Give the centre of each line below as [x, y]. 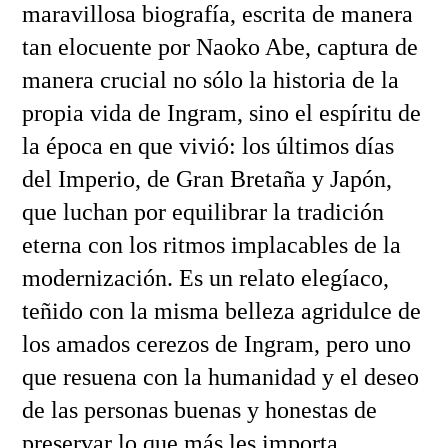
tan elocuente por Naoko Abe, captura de [219, 46]
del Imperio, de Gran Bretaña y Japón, [206, 178]
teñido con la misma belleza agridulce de [221, 310]
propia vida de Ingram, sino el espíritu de [221, 112]
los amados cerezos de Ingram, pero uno [216, 343]
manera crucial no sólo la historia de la [210, 79]
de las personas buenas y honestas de [199, 409]
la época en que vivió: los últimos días [207, 145]
